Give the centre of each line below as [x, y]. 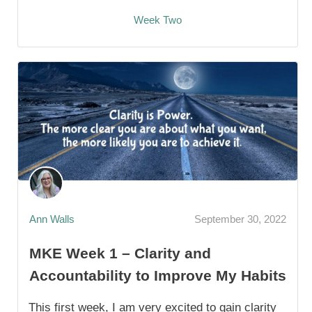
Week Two [158, 20]
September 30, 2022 [240, 219]
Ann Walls [52, 219]
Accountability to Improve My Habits [158, 276]
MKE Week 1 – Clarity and [120, 253]
